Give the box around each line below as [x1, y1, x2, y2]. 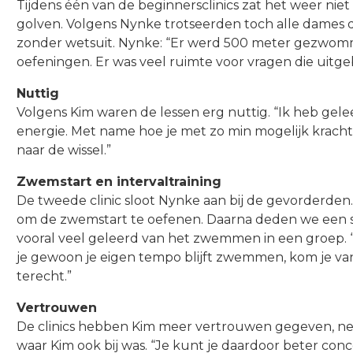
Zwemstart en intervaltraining [16, 174, 221, 190]
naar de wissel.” [16, 143, 111, 158]
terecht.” [16, 269, 72, 284]
